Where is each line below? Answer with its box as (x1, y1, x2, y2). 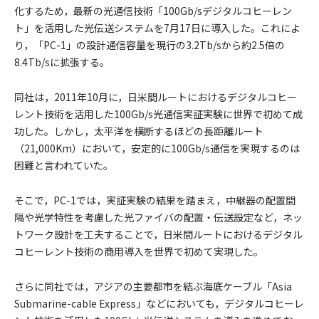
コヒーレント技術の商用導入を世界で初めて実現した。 (14, 244, 263, 258)
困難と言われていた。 (14, 158, 113, 172)
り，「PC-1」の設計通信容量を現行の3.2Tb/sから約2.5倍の (14, 38, 285, 52)
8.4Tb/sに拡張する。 (14, 55, 110, 69)
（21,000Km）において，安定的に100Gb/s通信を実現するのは (14, 141, 300, 155)
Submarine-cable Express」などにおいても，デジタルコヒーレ (14, 296, 304, 310)
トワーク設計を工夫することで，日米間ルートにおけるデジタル (14, 227, 303, 241)
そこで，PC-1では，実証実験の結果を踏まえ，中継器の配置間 (14, 193, 296, 207)
